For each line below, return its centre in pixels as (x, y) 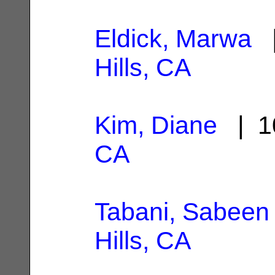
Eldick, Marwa (173, 38)
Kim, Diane (156, 125)
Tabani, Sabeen (182, 211)
